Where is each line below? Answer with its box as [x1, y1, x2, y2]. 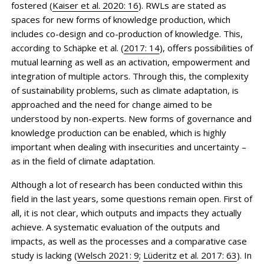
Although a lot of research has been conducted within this [11, 178, 243, 190]
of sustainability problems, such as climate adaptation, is [11, 84, 239, 96]
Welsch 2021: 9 [77, 249, 139, 261]
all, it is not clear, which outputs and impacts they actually [11, 206, 242, 219]
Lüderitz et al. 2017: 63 [143, 249, 237, 261]
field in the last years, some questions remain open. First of [11, 192, 252, 204]
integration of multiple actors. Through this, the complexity [11, 70, 249, 82]
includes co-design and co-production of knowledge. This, [11, 27, 243, 39]
